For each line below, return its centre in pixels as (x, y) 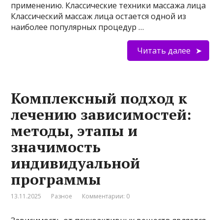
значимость (56, 147)
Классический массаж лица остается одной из (99, 16)
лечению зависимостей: (101, 115)
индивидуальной (76, 163)
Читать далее (164, 51)
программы (56, 179)
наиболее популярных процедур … (78, 27)
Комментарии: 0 (106, 196)
